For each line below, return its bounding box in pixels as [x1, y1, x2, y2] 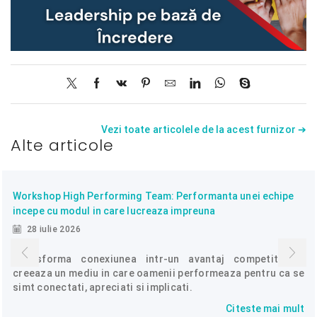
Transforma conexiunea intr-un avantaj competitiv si [13, 253, 304, 265]
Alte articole [11, 134, 114, 156]
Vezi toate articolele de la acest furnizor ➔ [100, 123, 306, 135]
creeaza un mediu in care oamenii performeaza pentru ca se [13, 267, 304, 279]
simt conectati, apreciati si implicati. [13, 281, 192, 293]
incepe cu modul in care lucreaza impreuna [13, 204, 216, 217]
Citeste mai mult [226, 302, 304, 314]
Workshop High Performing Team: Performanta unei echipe [13, 190, 294, 202]
